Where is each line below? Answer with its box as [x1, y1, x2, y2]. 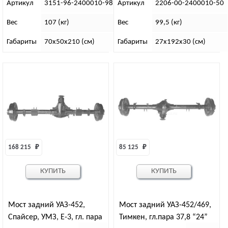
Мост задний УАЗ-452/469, [119, 201, 211, 209]
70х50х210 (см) [44, 38, 95, 46]
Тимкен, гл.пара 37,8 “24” [119, 213, 208, 221]
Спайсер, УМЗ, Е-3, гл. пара [8, 213, 102, 221]
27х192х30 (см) [155, 38, 206, 46]
